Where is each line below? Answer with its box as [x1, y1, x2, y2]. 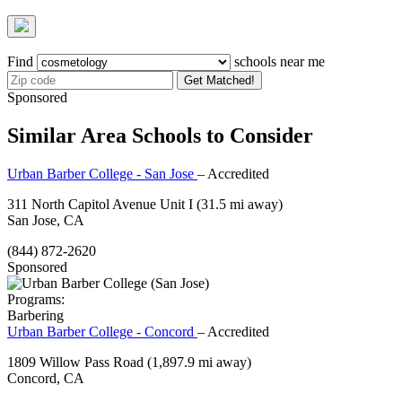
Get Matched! [184, 73, 255, 87]
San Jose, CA [7, 212, 84, 228]
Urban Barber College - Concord [7, 323, 197, 339]
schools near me [231, 53, 325, 69]
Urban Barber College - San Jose [7, 165, 197, 181]
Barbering [7, 307, 64, 323]
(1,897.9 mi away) [147, 354, 251, 370]
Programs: [7, 291, 65, 307]
